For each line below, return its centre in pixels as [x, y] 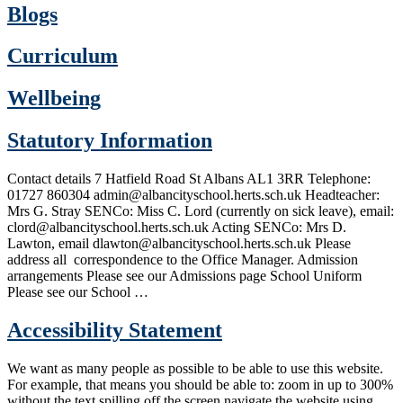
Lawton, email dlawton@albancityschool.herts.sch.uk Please [179, 244]
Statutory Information [110, 141]
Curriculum [63, 56]
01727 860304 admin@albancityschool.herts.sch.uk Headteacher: [193, 195]
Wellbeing [54, 99]
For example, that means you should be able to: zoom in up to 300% [200, 384]
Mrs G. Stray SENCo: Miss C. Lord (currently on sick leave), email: [201, 211]
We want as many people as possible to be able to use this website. [195, 368]
